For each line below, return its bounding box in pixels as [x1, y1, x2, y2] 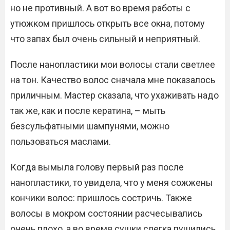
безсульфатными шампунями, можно [10, 121, 169, 131]
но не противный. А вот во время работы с [10, 3, 190, 13]
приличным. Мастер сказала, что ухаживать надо [10, 90, 219, 101]
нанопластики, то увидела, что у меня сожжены [10, 177, 213, 188]
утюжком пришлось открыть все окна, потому [10, 18, 205, 29]
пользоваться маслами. [10, 136, 113, 147]
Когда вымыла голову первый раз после [10, 162, 184, 172]
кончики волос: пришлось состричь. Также [10, 193, 192, 203]
